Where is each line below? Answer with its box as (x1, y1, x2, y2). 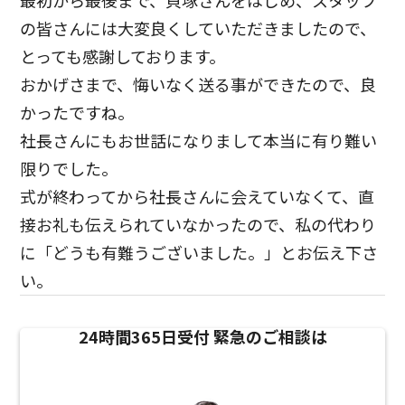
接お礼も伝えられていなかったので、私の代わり (20, 212, 377, 237)
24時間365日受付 (78, 325, 213, 349)
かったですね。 (20, 100, 135, 125)
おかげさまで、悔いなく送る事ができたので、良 (20, 72, 377, 97)
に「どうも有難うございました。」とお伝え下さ (20, 240, 379, 265)
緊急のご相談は (212, 325, 327, 349)
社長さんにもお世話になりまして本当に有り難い (20, 128, 378, 153)
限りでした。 (20, 156, 118, 181)
